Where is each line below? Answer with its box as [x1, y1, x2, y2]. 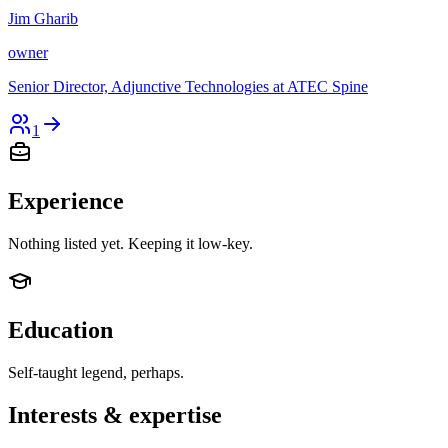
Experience [8, 188, 124, 215]
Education [8, 316, 113, 343]
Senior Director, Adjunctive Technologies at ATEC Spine [8, 78, 368, 96]
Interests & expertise [8, 401, 222, 428]
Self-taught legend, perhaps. [8, 363, 184, 381]
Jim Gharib [8, 10, 78, 28]
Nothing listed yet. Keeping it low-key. [8, 234, 253, 252]
